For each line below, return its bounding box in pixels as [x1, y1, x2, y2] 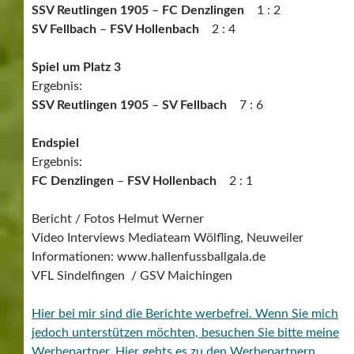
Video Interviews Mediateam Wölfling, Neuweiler [32, 231, 303, 244]
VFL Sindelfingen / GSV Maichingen [32, 269, 232, 282]
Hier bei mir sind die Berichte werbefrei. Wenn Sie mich [32, 307, 338, 320]
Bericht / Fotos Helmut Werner [32, 212, 204, 225]
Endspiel [32, 136, 79, 149]
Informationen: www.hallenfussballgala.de [32, 250, 265, 263]
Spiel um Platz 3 [32, 60, 121, 73]
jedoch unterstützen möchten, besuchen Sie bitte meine [32, 326, 339, 339]
